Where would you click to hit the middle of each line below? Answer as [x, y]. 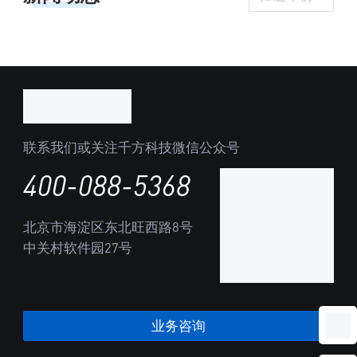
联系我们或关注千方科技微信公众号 [131, 147]
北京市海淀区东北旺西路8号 [108, 227]
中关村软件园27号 [77, 248]
